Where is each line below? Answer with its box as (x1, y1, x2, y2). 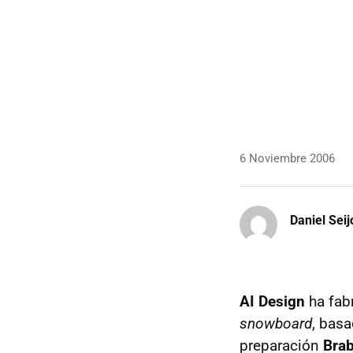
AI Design (240, 292, 305, 310)
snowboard (240, 314, 312, 333)
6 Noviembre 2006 (240, 151, 335, 165)
